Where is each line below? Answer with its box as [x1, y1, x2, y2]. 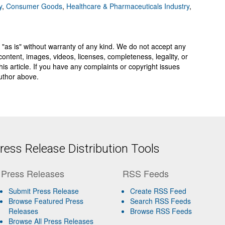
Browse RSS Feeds [130, 206, 192, 216]
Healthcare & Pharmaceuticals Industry [66, 1, 189, 12]
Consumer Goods [6, 1, 62, 12]
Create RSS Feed [130, 186, 187, 196]
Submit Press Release [8, 186, 79, 196]
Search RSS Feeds [130, 196, 191, 206]
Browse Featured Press [8, 196, 83, 206]
